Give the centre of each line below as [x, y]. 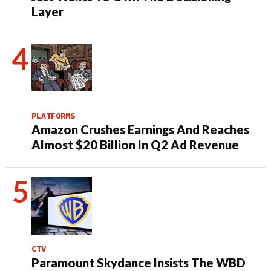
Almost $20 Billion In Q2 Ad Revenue [135, 145]
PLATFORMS [53, 116]
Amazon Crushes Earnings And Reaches [140, 130]
